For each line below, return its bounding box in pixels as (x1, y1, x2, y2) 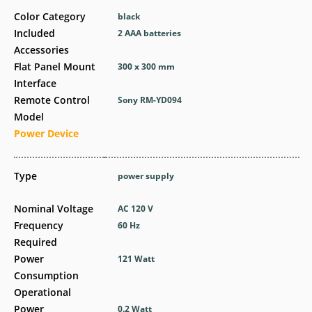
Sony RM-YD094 (118, 94, 182, 106)
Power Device (14, 127, 79, 140)
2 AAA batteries (118, 27, 182, 39)
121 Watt (118, 253, 155, 265)
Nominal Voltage (14, 202, 93, 215)
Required (14, 235, 57, 249)
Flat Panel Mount (14, 60, 95, 73)
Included (14, 26, 55, 40)
